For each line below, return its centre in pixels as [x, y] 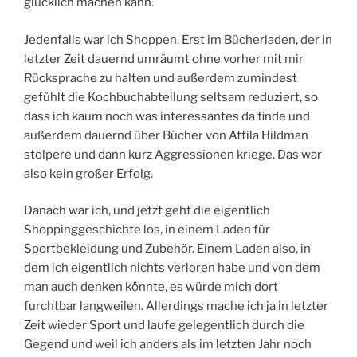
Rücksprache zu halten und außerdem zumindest [161, 78]
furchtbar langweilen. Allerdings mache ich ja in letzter [176, 306]
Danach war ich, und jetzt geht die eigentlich [147, 211]
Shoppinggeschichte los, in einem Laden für [147, 230]
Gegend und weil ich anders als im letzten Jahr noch [168, 345]
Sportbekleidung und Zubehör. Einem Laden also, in [167, 249]
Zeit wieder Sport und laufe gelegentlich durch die [164, 326]
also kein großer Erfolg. [88, 173]
